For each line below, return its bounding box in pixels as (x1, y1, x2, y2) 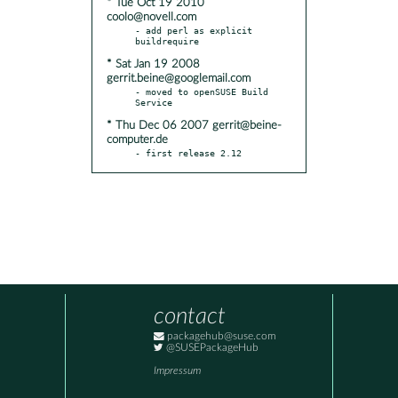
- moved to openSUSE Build (135, 85, 268, 97)
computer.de (107, 133, 168, 146)
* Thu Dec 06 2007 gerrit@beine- (107, 119, 282, 131)
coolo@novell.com (107, 11, 196, 23)
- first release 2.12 (135, 147, 242, 158)
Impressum (154, 366, 201, 377)
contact (154, 305, 226, 329)
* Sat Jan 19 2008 (107, 58, 200, 70)
